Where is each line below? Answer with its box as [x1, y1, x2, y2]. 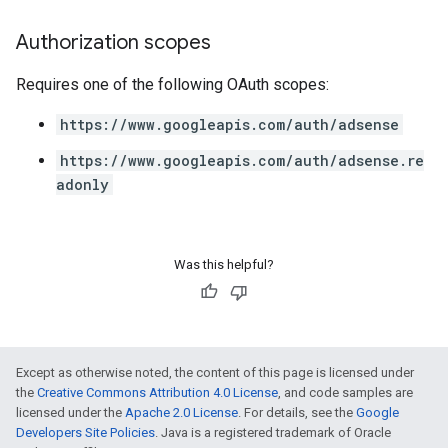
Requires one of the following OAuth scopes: [16, 75, 329, 94]
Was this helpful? [174, 257, 274, 272]
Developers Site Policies [16, 425, 155, 440]
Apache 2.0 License [125, 405, 238, 420]
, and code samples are [278, 385, 413, 400]
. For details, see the [238, 405, 356, 420]
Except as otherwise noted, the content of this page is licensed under [16, 365, 414, 380]
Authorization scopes [16, 30, 211, 55]
